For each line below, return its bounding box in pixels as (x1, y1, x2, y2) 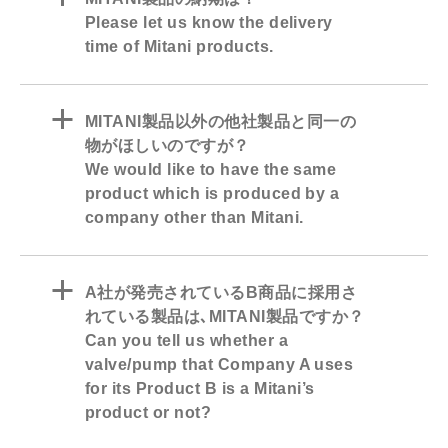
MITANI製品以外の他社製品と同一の (85, 113, 357, 131)
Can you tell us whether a (85, 332, 288, 350)
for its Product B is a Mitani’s (85, 380, 315, 398)
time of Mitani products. (85, 38, 274, 56)
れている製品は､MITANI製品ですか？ (85, 308, 365, 326)
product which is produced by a (85, 185, 340, 203)
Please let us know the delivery (85, 14, 333, 32)
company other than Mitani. (85, 209, 304, 227)
